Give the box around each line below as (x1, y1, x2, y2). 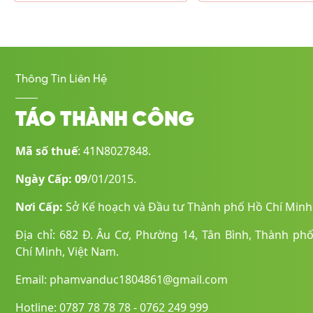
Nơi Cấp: (15, 198, 66, 214)
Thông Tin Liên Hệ (15, 73, 107, 85)
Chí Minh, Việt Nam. (15, 243, 119, 259)
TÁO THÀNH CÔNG (15, 108, 194, 131)
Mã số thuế (15, 143, 78, 159)
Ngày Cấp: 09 (15, 170, 87, 187)
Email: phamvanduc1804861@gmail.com (15, 271, 228, 287)
